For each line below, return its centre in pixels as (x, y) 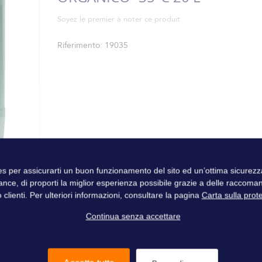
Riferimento (78, 46)
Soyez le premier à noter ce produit (118, 20)
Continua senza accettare (133, 216)
